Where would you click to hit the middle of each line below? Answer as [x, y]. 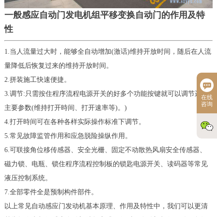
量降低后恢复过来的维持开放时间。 [58, 66]
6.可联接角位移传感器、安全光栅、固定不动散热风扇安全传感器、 [105, 150]
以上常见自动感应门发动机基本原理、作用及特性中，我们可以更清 [106, 206]
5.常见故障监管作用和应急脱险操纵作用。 [68, 136]
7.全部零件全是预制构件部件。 [51, 192]
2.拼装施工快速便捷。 [37, 80]
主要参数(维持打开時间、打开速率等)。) [65, 108]
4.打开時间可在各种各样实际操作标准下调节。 [75, 122]
